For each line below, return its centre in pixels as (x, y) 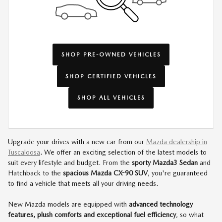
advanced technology (161, 204)
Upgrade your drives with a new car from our (77, 142)
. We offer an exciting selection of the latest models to (123, 152)
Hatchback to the (35, 173)
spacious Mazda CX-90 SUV (105, 173)
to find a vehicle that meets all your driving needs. (83, 184)
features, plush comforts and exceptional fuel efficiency (92, 215)
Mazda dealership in (177, 142)
